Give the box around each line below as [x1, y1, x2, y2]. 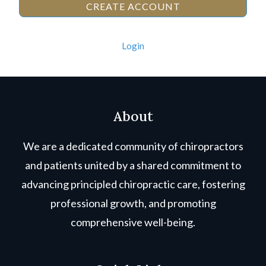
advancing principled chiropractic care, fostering [21, 177, 245, 191]
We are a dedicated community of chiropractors [23, 139, 243, 153]
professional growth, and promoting [50, 196, 216, 210]
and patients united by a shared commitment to [25, 158, 241, 172]
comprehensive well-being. [71, 215, 195, 229]
